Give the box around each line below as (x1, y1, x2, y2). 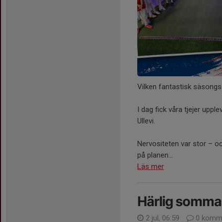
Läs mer (137, 162, 164, 171)
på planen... (137, 151, 173, 160)
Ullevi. (137, 116, 155, 126)
